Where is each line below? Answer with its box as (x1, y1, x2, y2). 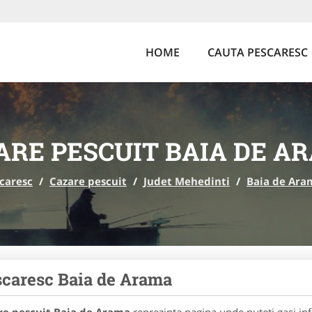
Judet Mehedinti (143, 174, 230, 188)
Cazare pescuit (49, 174, 127, 188)
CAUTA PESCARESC (208, 45, 308, 60)
